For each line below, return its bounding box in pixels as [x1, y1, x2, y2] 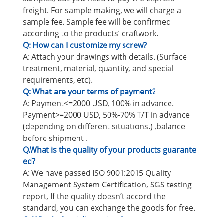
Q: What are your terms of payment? [23, 86, 155, 97]
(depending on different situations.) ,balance [23, 121, 185, 132]
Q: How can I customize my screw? [23, 39, 147, 50]
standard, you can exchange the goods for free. [23, 202, 195, 213]
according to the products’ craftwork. [23, 28, 158, 39]
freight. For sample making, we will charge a [23, 4, 181, 15]
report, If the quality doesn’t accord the [23, 190, 166, 201]
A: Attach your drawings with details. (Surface [23, 51, 187, 62]
